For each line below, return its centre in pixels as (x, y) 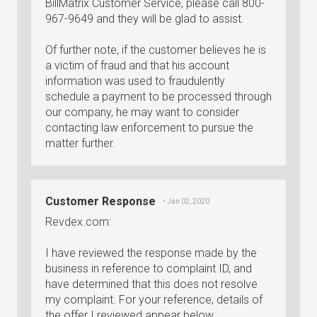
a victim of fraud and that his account (137, 65)
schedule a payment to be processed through (158, 97)
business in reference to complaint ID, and (149, 269)
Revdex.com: (78, 222)
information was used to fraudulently (135, 81)
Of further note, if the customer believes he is (156, 50)
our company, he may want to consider (142, 112)
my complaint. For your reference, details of (154, 300)
